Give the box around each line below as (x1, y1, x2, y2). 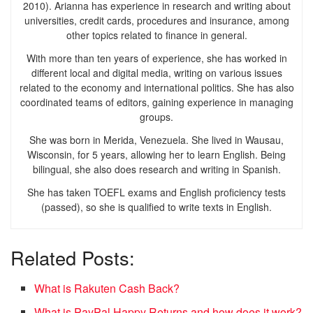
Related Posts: (10, 243, 135, 271)
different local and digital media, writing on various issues (31, 65, 282, 80)
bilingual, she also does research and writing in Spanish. (32, 161, 281, 176)
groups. (140, 109, 173, 124)
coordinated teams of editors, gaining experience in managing (20, 94, 293, 109)
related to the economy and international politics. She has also (19, 80, 294, 94)
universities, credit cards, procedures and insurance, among (24, 13, 289, 27)
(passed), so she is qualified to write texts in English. (41, 199, 272, 214)
